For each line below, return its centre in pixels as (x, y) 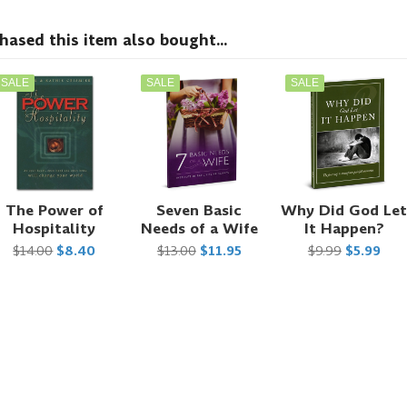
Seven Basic (199, 210)
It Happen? (344, 228)
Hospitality (55, 228)
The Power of (54, 210)
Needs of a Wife (199, 228)
